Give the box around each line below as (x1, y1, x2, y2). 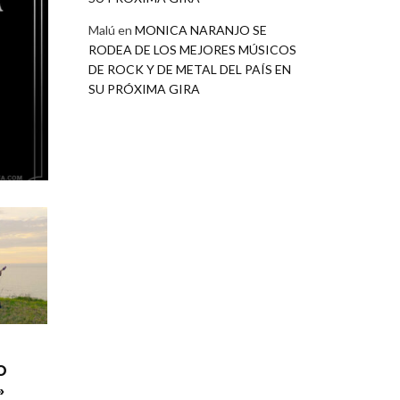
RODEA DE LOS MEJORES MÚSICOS (87, 42, 296, 58)
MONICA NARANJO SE (134, 22, 267, 38)
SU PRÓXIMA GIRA (87, 81, 200, 97)
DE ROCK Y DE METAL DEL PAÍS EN (87, 62, 291, 78)
